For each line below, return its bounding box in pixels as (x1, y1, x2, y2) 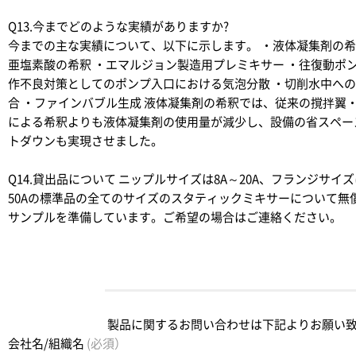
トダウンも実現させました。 (8, 135, 163, 147)
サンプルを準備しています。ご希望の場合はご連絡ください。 (8, 211, 342, 223)
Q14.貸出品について (8, 173, 116, 185)
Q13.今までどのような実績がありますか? (8, 21, 229, 33)
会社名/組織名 (8, 338, 87, 350)
